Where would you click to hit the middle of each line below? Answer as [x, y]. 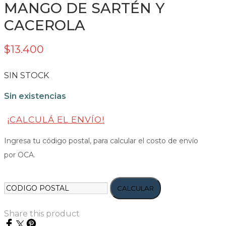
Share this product [42, 213]
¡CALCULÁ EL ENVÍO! [56, 119]
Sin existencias [35, 96]
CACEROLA [45, 25]
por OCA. [20, 155]
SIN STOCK [26, 75]
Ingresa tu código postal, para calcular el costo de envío [101, 140]
